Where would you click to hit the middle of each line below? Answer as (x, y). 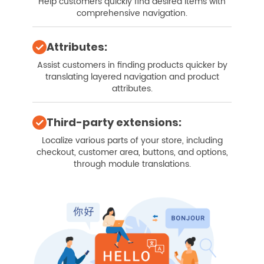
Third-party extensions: (114, 123)
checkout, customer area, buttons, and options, (132, 153)
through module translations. (132, 164)
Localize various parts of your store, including (132, 141)
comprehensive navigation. (132, 14)
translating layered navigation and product (132, 77)
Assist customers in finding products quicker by (132, 65)
